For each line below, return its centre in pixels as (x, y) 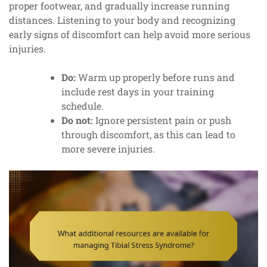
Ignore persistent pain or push (162, 120)
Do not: (77, 120)
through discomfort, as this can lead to (148, 135)
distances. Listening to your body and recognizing (122, 20)
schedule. (83, 106)
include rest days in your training (138, 92)
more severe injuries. (108, 149)
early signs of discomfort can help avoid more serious (130, 35)
